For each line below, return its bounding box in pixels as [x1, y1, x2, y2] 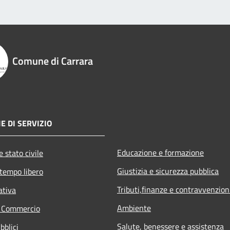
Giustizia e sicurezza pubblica [117, 165, 219, 178]
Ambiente [117, 202, 151, 215]
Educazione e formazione [117, 146, 204, 159]
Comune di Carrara [12, 53, 93, 69]
